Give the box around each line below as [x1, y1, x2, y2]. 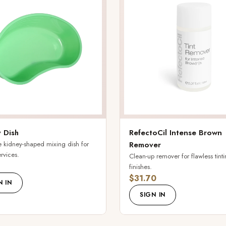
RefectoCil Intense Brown [129, 127, 222, 139]
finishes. [129, 162, 152, 172]
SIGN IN [140, 190, 166, 200]
